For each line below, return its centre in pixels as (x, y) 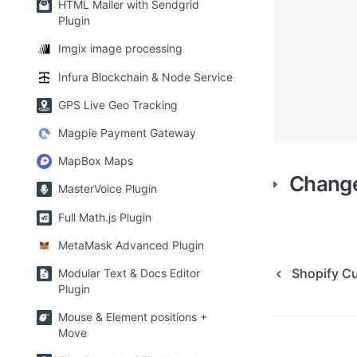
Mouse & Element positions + (133, 317)
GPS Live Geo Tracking (118, 104)
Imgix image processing (120, 49)
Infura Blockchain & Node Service (145, 76)
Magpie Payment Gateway (127, 132)
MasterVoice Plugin (108, 189)
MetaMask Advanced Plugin (131, 245)
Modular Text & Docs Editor (129, 273)
